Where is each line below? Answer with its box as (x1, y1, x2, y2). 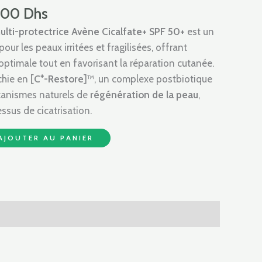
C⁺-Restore (34, 73, 84, 85)
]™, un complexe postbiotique (84, 73, 212, 85)
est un (185, 26, 214, 38)
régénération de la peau (88, 89, 198, 101)
